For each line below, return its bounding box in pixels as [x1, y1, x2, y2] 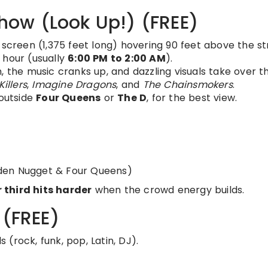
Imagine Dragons [32, 78, 117, 92]
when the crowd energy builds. [92, 183, 245, 197]
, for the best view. [147, 91, 237, 105]
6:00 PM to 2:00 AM [68, 51, 166, 66]
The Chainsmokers [142, 78, 233, 92]
